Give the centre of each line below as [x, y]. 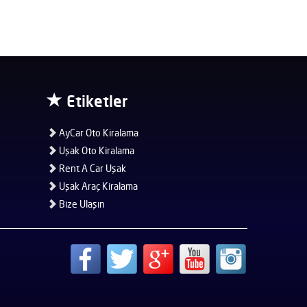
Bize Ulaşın [81, 204]
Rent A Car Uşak [91, 168]
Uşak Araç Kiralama [97, 186]
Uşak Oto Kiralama [95, 150]
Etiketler [95, 101]
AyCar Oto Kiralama [97, 132]
